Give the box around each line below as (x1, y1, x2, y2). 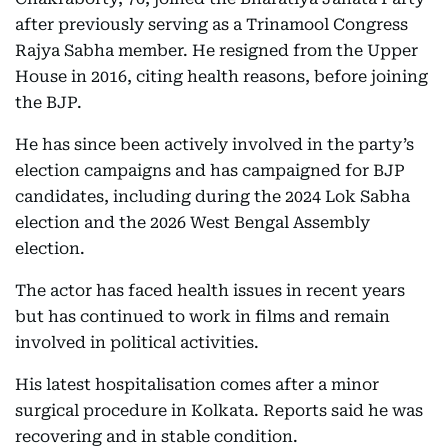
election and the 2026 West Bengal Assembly (15, 212, 370, 232)
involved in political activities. (15, 332, 259, 352)
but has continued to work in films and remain (15, 306, 390, 326)
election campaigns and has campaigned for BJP (15, 160, 405, 180)
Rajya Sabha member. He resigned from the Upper (15, 40, 418, 60)
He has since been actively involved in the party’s (15, 134, 414, 154)
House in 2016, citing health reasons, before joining (15, 66, 428, 86)
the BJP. (15, 92, 82, 112)
